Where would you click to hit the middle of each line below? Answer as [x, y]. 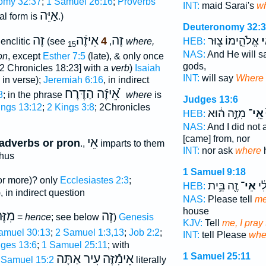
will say [217, 78]
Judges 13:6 [210, 99]
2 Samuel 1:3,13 [89, 233]
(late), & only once [124, 56]
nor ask [217, 151]
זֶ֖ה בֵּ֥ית [223, 186]
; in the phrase [34, 95]
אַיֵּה [49, 15]
